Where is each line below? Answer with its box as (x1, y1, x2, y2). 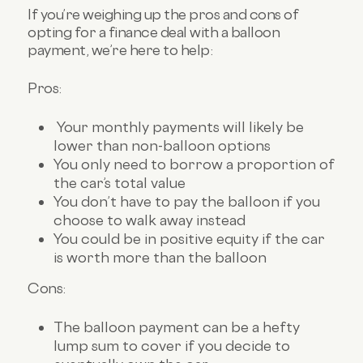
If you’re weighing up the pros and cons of (28, 5, 299, 23)
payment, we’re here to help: (28, 41, 213, 58)
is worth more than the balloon (53, 248, 267, 266)
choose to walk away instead (53, 211, 246, 228)
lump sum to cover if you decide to (53, 336, 291, 354)
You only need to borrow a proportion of (53, 155, 335, 173)
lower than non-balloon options (53, 136, 271, 154)
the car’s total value (53, 173, 186, 191)
